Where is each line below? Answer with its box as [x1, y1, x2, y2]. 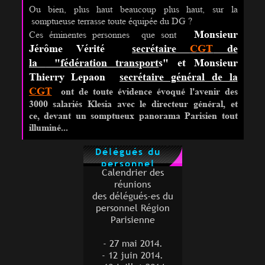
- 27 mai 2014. [102, 237, 163, 250]
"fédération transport [46, 57, 159, 69]
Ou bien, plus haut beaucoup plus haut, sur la [28, 4, 238, 15]
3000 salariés [28, 98, 88, 110]
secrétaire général [119, 71, 205, 83]
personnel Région [95, 201, 170, 215]
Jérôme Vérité [28, 43, 132, 55]
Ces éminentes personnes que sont [28, 29, 194, 41]
